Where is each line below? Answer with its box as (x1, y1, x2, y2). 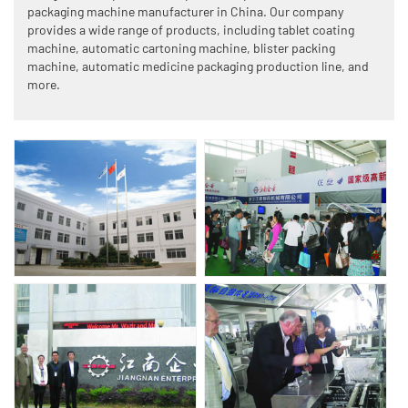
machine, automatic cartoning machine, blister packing (27, 40, 335, 56)
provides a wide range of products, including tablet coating (27, 22, 354, 38)
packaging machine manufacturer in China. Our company (27, 4, 343, 20)
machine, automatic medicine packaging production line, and (27, 58, 369, 75)
